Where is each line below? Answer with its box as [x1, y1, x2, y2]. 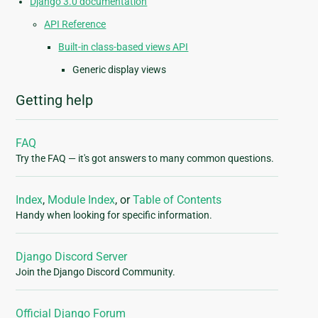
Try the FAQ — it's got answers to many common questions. [16, 153, 275, 165]
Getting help [16, 92, 94, 109]
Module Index [48, 193, 116, 207]
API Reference [44, 18, 106, 31]
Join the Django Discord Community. [16, 266, 176, 278]
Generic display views [72, 64, 167, 76]
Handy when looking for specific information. [16, 209, 213, 221]
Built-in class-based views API [58, 41, 189, 53]
